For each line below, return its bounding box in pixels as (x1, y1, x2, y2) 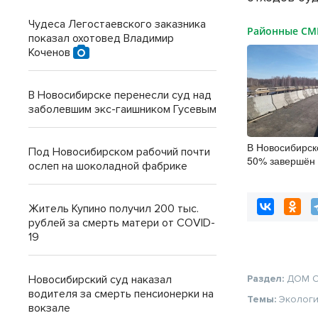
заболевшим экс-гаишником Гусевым (28, 102, 216, 116)
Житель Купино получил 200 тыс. (28, 202, 199, 216)
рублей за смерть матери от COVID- (28, 216, 215, 230)
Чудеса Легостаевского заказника (28, 17, 206, 31)
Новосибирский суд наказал (28, 273, 172, 287)
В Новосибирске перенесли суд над (28, 88, 212, 102)
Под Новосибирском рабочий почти (28, 145, 210, 159)
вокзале (28, 301, 70, 315)
